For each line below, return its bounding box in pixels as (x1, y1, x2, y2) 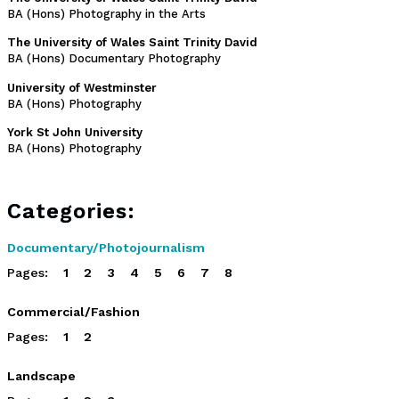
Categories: (7, 199, 135, 224)
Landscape (7, 369, 76, 384)
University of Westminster (7, 80, 157, 94)
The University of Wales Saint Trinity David (7, 36, 257, 50)
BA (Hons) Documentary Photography (7, 52, 221, 66)
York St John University (7, 126, 142, 140)
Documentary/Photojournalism (7, 240, 205, 256)
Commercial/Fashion (7, 305, 140, 320)
